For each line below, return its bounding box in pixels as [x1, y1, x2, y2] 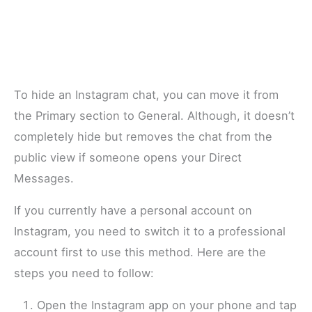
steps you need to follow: [14, 266, 155, 281]
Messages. [14, 171, 75, 185]
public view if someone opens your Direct [14, 150, 242, 164]
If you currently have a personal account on [14, 203, 253, 218]
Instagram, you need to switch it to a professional [14, 224, 286, 239]
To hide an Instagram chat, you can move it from [14, 87, 279, 102]
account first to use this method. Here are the [14, 245, 267, 260]
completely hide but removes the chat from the [14, 129, 273, 143]
